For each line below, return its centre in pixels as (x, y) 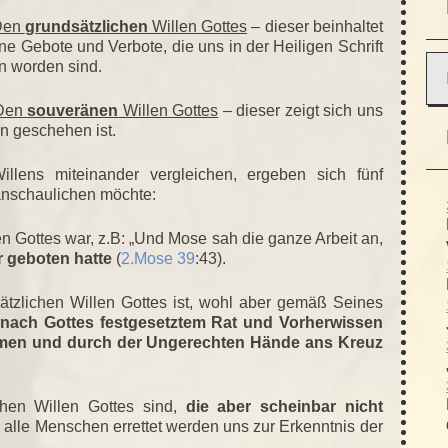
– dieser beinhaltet (315, 26)
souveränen (73, 110)
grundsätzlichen (86, 26)
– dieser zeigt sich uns (300, 110)
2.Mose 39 (158, 258)
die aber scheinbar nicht (284, 406)
